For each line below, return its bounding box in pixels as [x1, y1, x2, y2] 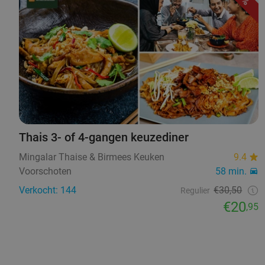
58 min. [215, 166, 247, 177]
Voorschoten [19, 166, 72, 177]
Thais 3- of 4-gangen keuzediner [19, 130, 189, 145]
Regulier [180, 186, 211, 196]
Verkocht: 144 [19, 185, 76, 196]
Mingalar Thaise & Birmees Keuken [19, 151, 164, 163]
